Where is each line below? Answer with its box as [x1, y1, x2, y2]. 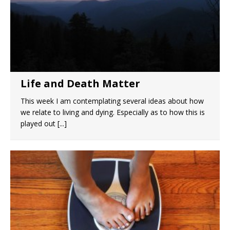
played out [21, 119, 57, 128]
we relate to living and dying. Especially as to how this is [21, 107, 205, 117]
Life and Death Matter [21, 76, 140, 90]
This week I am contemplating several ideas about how [21, 96, 204, 106]
